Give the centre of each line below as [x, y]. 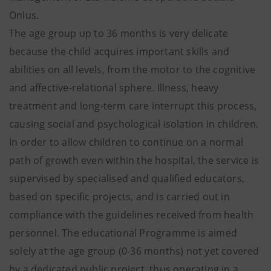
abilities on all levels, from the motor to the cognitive [132, 70]
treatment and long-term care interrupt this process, [133, 106]
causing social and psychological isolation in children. [134, 124]
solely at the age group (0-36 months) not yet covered [134, 251]
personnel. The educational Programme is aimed [123, 233]
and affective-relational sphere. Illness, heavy [114, 88]
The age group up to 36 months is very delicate [119, 33]
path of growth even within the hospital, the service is [134, 160]
